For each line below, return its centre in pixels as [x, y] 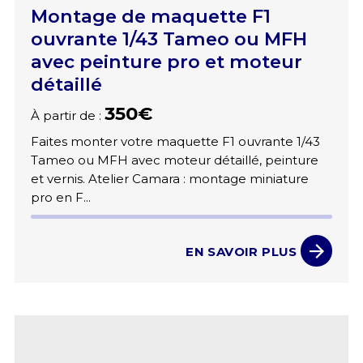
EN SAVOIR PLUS [241, 251]
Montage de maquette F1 [150, 17]
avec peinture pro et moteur [166, 62]
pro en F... [60, 198]
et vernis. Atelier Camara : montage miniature [169, 179]
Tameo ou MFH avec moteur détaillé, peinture [174, 160]
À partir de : [67, 116]
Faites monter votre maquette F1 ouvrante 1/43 [175, 142]
